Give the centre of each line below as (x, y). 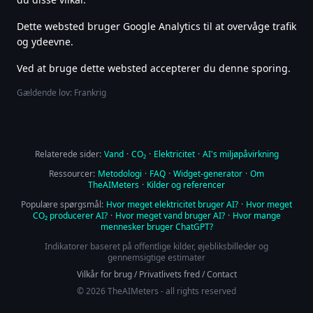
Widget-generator (208, 174)
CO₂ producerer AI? (70, 216)
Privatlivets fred (169, 274)
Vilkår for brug (104, 274)
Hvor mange (256, 216)
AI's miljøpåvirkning (240, 154)
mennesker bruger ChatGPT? (156, 227)
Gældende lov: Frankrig (61, 93)
